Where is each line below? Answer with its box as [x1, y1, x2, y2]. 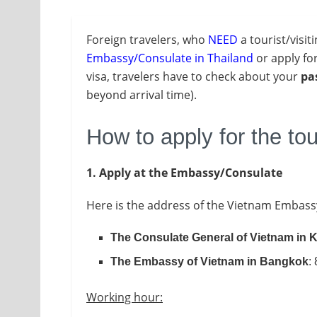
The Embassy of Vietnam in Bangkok [110, 255, 309, 267]
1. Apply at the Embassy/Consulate [86, 164, 282, 180]
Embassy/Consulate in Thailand [86, 50, 253, 67]
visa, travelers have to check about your [86, 69, 301, 85]
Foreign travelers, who [86, 32, 208, 48]
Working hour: [86, 289, 163, 305]
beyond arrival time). [86, 87, 197, 103]
